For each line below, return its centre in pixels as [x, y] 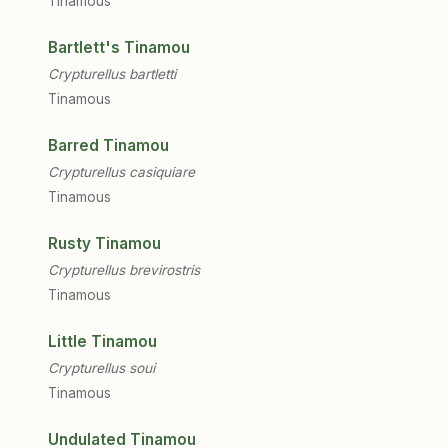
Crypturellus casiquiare [121, 172]
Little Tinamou [102, 341]
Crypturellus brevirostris [124, 270]
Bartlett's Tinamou [119, 47]
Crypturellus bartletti [112, 74]
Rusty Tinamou [104, 243]
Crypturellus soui [101, 368]
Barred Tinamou [108, 145]
